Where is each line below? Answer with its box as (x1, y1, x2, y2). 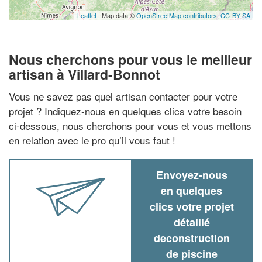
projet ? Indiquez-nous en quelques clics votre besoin (9, 103, 242, 118)
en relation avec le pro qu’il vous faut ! (9, 132, 175, 147)
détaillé (173, 214, 210, 230)
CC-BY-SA (220, 11, 250, 20)
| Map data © (96, 11, 136, 20)
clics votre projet (149, 198, 234, 214)
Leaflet (77, 11, 96, 20)
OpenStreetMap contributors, (136, 11, 220, 20)
